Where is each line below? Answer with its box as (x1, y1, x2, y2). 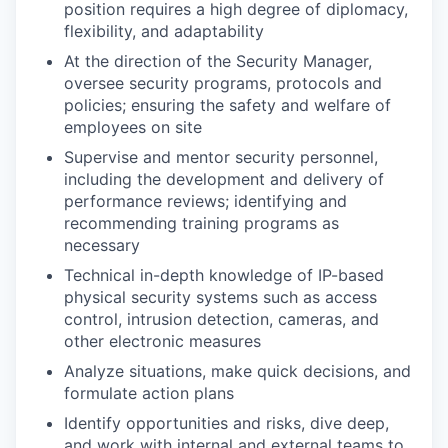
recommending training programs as (64, 213, 339, 234)
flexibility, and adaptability (64, 21, 264, 42)
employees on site (64, 117, 202, 138)
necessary (64, 235, 140, 256)
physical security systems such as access (64, 287, 377, 308)
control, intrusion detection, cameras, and (64, 309, 379, 330)
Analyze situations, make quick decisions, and (64, 361, 411, 382)
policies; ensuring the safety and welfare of (64, 95, 391, 116)
